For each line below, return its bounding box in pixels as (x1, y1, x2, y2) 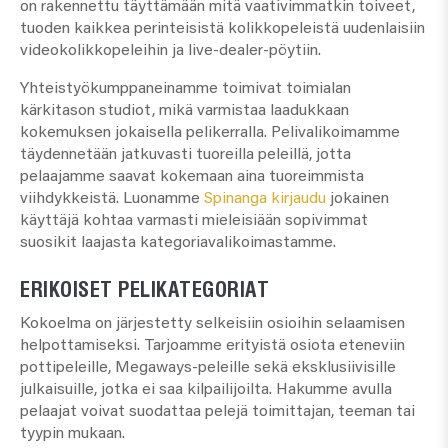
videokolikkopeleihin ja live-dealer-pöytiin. (20, 42, 321, 59)
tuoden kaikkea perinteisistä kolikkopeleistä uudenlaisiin (20, 20, 425, 37)
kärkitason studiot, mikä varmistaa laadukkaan (20, 102, 349, 119)
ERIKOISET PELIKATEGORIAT (20, 272, 269, 302)
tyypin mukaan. (20, 425, 125, 442)
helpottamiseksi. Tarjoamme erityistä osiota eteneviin (20, 337, 405, 354)
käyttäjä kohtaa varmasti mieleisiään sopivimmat (20, 212, 368, 229)
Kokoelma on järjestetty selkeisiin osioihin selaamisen (20, 315, 405, 332)
